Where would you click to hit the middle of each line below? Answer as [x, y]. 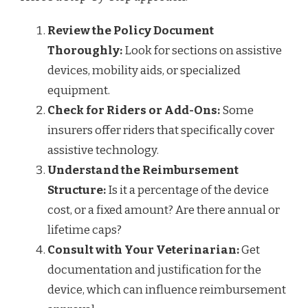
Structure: [77, 190]
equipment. [79, 91]
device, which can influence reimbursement [167, 290]
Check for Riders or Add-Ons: [134, 111]
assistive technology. [103, 151]
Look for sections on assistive [202, 51]
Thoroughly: [85, 51]
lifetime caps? [85, 230]
